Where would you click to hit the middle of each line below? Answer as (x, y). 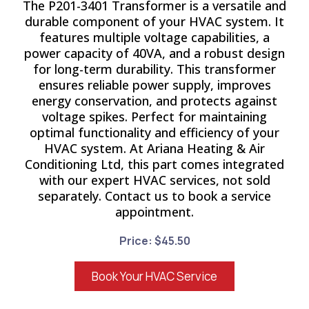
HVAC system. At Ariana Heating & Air (154, 148)
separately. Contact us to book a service (154, 196)
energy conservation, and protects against (154, 101)
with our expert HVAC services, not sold (154, 180)
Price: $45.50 (154, 241)
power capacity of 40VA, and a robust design (154, 53)
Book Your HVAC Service (154, 276)
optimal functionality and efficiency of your (154, 132)
